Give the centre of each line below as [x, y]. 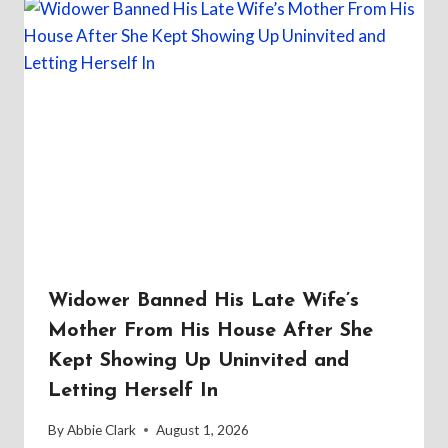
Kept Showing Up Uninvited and [198, 361]
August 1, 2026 [203, 429]
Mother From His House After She [210, 331]
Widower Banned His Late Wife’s [203, 301]
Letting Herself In [133, 391]
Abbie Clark [102, 429]
